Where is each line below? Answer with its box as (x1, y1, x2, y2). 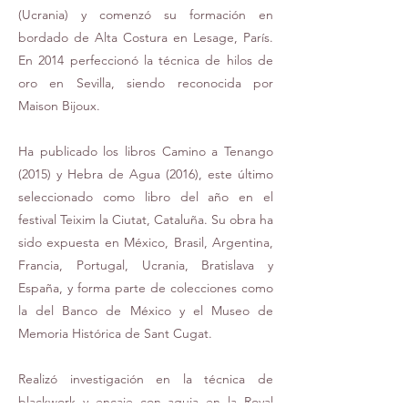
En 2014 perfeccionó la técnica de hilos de (18, 52, 273, 68)
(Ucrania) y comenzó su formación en (18, 6, 273, 23)
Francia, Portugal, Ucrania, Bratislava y (18, 257, 273, 273)
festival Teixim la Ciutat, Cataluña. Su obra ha (18, 211, 273, 228)
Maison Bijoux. (18, 97, 100, 114)
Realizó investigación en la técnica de (18, 371, 273, 387)
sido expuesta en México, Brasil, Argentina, (18, 234, 273, 250)
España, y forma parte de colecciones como (18, 280, 273, 296)
